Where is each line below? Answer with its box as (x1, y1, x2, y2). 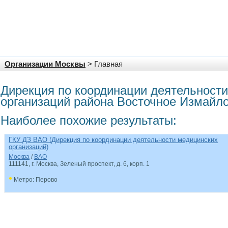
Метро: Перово (12, 176, 58, 183)
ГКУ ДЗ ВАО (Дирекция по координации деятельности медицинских (9, 136, 218, 144)
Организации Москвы (5, 60, 85, 68)
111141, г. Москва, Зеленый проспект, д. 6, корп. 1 (9, 160, 150, 167)
